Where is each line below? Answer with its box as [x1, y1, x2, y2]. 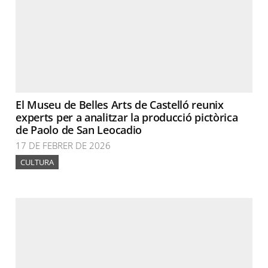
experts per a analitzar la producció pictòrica [16, 110, 238, 124]
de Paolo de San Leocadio [16, 123, 142, 137]
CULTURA [20, 157, 54, 167]
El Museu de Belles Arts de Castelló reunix [16, 98, 224, 112]
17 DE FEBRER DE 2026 [16, 139, 111, 151]
